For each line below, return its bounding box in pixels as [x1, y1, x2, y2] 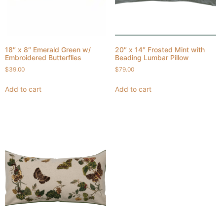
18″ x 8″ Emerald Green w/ [5, 45, 91, 54]
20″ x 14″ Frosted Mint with [114, 45, 205, 54]
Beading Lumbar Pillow [114, 53, 189, 62]
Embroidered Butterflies [5, 53, 81, 62]
